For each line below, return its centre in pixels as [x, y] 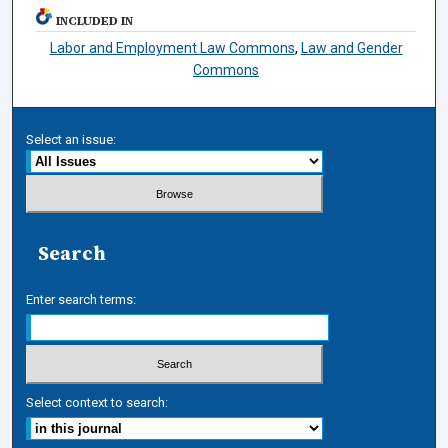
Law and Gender [351, 47]
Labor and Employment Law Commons [172, 47]
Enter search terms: [81, 300]
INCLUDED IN [95, 20]
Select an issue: [71, 139]
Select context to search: [97, 402]
